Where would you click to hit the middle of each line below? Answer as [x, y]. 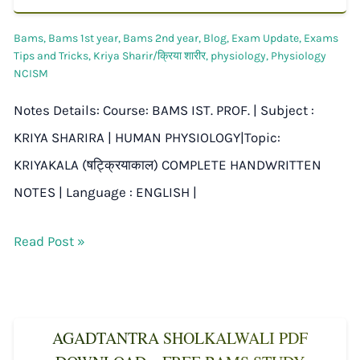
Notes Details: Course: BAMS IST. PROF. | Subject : [164, 110]
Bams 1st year [83, 38]
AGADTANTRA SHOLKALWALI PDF [180, 337]
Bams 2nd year [161, 38]
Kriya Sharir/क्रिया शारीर [149, 55]
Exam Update [265, 38]
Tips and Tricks [51, 55]
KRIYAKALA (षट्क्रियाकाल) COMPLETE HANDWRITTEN [168, 164]
